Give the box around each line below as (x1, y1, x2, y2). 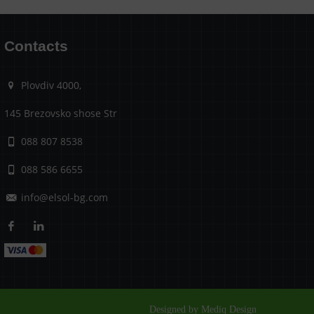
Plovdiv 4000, (18, 78, 81, 92)
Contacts (4, 37, 68, 54)
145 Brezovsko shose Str (4, 106, 117, 120)
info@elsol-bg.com (20, 190, 108, 204)
